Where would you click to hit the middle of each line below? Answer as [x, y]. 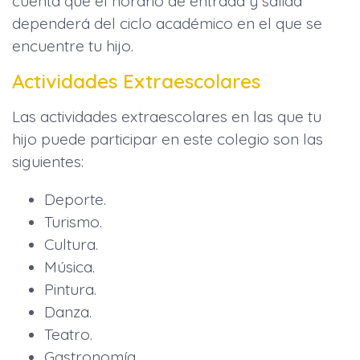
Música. [70, 266]
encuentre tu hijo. [73, 45]
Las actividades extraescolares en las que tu [167, 116]
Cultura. [71, 244]
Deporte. [75, 199]
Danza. [68, 311]
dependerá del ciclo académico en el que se [167, 23]
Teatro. [68, 334]
